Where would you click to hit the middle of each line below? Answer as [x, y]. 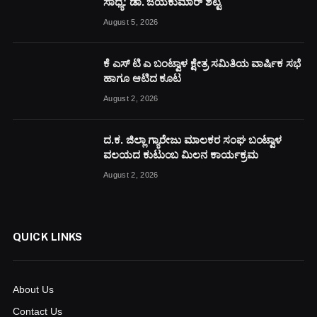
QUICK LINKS [48, 236]
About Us [33, 289]
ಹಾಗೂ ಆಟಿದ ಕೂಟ [143, 78]
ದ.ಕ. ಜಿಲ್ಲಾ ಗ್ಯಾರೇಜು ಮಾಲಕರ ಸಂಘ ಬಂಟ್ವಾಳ [193, 139]
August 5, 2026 [131, 22]
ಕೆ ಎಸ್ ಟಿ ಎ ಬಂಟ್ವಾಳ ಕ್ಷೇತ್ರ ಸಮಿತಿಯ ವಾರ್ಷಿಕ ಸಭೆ [202, 63]
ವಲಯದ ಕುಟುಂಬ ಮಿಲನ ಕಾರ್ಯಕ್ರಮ [181, 154]
